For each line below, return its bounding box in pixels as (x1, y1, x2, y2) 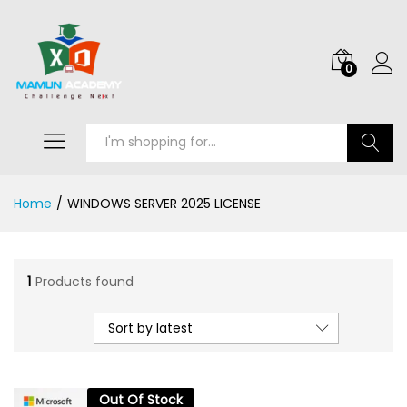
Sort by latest (108, 318, 193, 337)
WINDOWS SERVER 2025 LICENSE (67, 194, 261, 213)
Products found (35, 273, 134, 292)
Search (348, 171, 393, 190)
